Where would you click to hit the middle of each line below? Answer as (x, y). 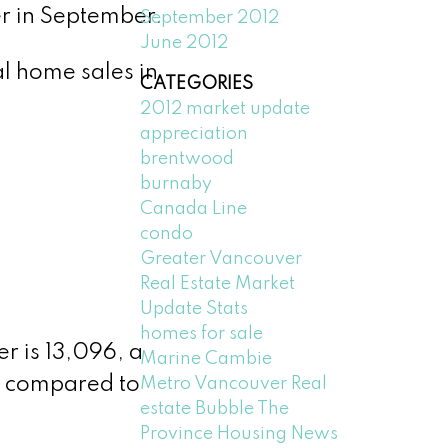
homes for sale (202, 333)
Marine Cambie (206, 358)
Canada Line (194, 208)
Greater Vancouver (221, 258)
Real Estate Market (218, 283)
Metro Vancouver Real (234, 383)
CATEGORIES (197, 83)
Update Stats (194, 308)
